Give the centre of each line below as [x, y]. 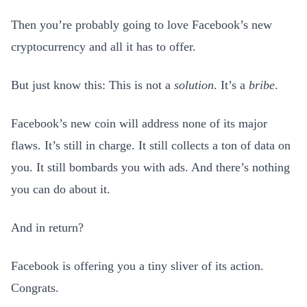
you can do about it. [61, 189]
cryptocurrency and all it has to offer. [103, 47]
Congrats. [35, 288]
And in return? [47, 228]
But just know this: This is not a [93, 85]
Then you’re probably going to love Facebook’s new [142, 25]
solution [194, 85]
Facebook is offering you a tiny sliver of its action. [137, 266]
